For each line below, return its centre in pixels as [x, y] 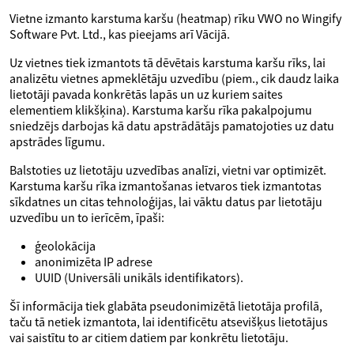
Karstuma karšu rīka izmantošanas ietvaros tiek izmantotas [166, 186]
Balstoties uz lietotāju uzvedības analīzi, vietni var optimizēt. [168, 170]
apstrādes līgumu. [57, 141]
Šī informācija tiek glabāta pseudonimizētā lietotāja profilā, [166, 306]
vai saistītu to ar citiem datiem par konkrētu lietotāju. [149, 337]
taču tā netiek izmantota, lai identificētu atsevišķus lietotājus [169, 322]
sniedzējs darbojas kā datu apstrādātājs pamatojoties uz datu [172, 126]
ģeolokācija [65, 246]
